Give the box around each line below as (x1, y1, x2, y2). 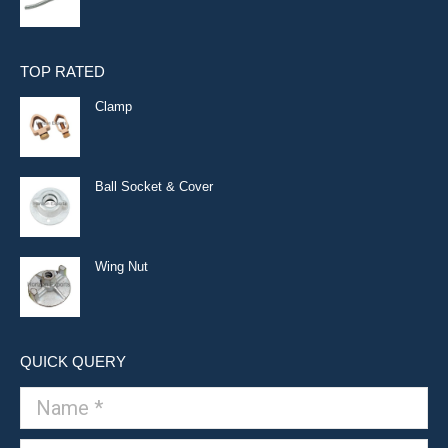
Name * (20, 389, 63, 404)
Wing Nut (95, 259, 148, 274)
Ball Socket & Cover (95, 179, 213, 194)
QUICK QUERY (20, 353, 126, 370)
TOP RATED (20, 63, 105, 80)
